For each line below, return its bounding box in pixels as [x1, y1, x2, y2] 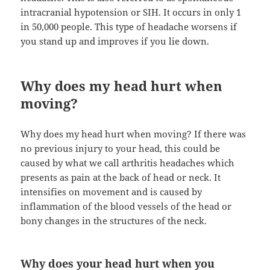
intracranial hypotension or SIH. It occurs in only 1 [20, 6, 242, 19]
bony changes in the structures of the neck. [20, 215, 207, 227]
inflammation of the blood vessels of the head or [20, 200, 232, 213]
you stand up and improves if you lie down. [20, 35, 210, 48]
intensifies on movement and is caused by [20, 186, 202, 198]
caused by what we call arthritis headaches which [20, 157, 235, 169]
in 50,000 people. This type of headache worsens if [20, 20, 237, 33]
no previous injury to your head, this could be [20, 142, 221, 155]
